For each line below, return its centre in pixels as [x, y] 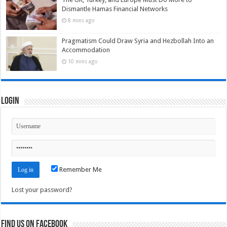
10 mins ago [83, 61]
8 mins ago [82, 20]
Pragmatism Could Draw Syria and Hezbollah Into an [138, 41]
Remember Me [80, 170]
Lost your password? [42, 190]
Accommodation [86, 50]
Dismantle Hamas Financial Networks [115, 9]
